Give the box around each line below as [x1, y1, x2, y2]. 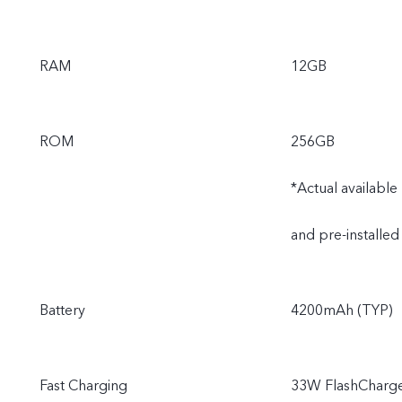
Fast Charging [39, 376, 127, 396]
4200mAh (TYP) [291, 301, 393, 320]
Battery [39, 301, 85, 320]
